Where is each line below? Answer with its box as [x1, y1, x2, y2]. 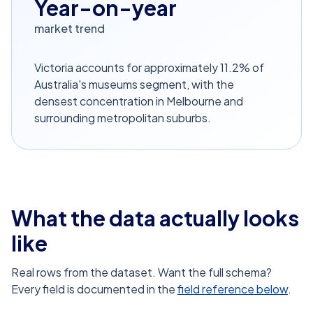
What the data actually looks [11, 205, 299, 231]
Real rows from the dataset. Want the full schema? [11, 265, 272, 279]
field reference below [177, 282, 288, 296]
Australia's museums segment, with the [34, 77, 234, 92]
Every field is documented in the [11, 282, 175, 296]
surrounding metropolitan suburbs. [34, 110, 211, 125]
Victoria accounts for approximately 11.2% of [34, 60, 264, 75]
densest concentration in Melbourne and [34, 94, 243, 108]
